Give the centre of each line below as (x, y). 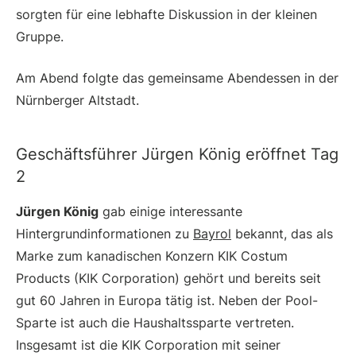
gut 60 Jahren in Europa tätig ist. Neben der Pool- (167, 300)
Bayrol (212, 233)
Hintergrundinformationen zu (104, 233)
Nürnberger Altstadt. (77, 100)
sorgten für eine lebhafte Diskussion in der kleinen (166, 14)
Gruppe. (40, 36)
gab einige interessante (170, 211)
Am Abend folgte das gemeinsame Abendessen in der (177, 77)
